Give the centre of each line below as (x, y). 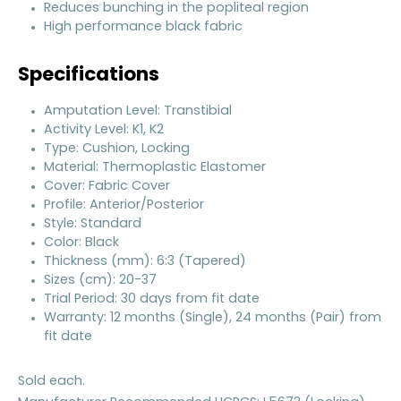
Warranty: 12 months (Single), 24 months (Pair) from (212, 319)
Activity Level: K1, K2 (103, 131)
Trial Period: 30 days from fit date (151, 300)
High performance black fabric (143, 27)
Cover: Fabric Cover (107, 187)
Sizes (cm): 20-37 (100, 281)
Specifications (89, 75)
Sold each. (51, 381)
